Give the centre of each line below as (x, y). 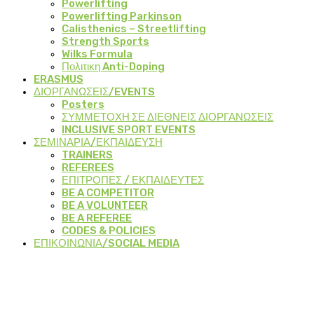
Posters (83, 104)
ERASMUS (59, 79)
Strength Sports (105, 41)
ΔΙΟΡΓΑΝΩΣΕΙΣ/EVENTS (94, 91)
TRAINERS (87, 155)
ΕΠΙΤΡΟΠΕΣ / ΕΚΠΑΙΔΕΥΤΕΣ (133, 180)
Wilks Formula (97, 54)
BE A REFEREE (97, 218)
